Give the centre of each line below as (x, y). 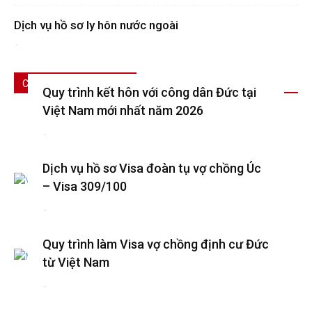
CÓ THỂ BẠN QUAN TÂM (75, 83)
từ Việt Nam (76, 262)
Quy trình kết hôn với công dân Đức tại (149, 92)
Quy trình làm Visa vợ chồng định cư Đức (155, 244)
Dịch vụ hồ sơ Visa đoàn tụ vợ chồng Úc (151, 168)
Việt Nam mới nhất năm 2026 (123, 110)
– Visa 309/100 (84, 186)
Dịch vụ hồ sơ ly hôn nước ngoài (96, 25)
